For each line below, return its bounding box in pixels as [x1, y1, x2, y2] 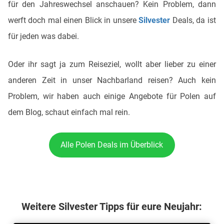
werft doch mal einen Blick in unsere [8, 15, 139, 25]
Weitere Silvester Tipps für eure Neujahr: [21, 200, 202, 212]
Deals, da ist [170, 15, 216, 25]
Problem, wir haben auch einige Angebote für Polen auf [8, 91, 216, 101]
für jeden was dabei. [8, 31, 79, 41]
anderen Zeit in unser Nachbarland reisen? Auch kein [8, 75, 216, 85]
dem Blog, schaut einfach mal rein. [8, 107, 130, 117]
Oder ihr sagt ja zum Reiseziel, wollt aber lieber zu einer [8, 59, 216, 69]
